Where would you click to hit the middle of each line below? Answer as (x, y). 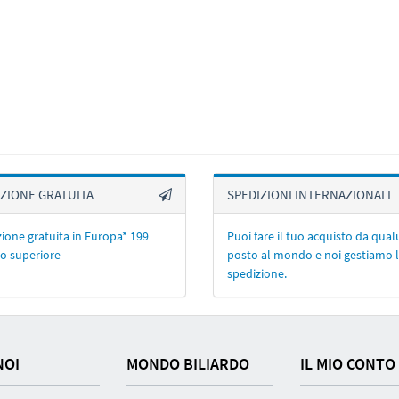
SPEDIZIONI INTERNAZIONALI (309, 194)
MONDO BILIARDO (187, 363)
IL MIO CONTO (347, 363)
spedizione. (257, 273)
